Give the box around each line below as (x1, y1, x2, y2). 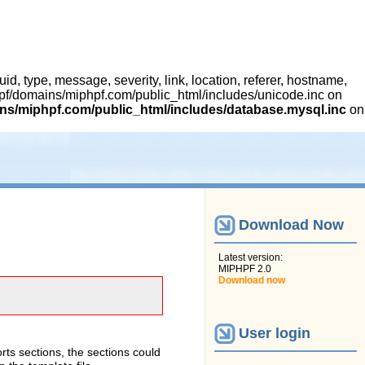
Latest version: (218, 251, 283, 263)
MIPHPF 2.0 (218, 262, 271, 275)
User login (239, 325, 310, 342)
